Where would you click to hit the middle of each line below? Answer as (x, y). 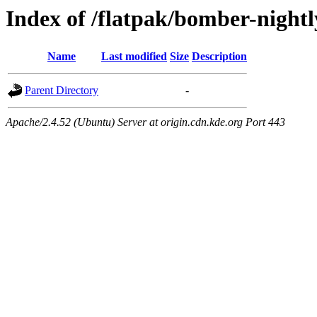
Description (219, 57)
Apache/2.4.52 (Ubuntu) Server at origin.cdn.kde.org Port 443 (145, 122)
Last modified (134, 57)
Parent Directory (62, 91)
